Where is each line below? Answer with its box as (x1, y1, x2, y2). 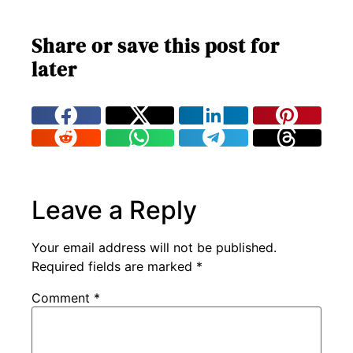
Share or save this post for (32, 32, 280, 60)
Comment (32, 290, 94, 307)
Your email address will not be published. (32, 240, 277, 256)
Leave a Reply (32, 195, 197, 226)
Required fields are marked (32, 258, 196, 275)
